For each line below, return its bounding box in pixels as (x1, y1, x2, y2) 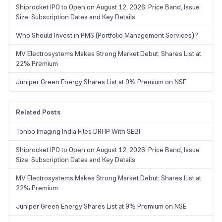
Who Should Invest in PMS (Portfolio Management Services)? (16, 30, 198, 40)
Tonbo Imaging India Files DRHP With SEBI (16, 126, 140, 136)
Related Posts (16, 107, 60, 116)
